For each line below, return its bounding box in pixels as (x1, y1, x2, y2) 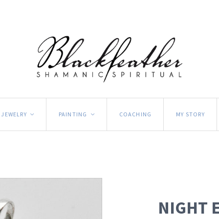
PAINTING (58, 110, 88, 118)
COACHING (119, 110, 152, 118)
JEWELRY (1, 110, 27, 118)
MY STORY (176, 110, 205, 118)
